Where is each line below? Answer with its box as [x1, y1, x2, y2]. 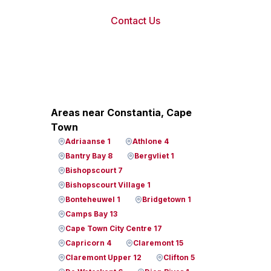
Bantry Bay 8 [65, 151, 113, 160]
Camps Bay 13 [65, 209, 117, 218]
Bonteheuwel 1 [65, 195, 120, 204]
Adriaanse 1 [65, 137, 111, 146]
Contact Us [111, 15, 160, 27]
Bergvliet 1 [134, 151, 174, 160]
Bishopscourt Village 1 [65, 180, 151, 189]
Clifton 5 [163, 253, 195, 262]
